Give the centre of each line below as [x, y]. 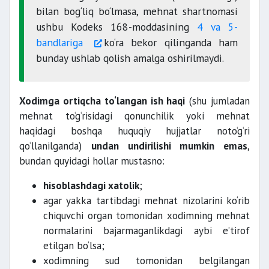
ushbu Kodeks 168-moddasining [116, 27]
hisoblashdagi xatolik [91, 186]
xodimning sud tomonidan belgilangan [147, 261]
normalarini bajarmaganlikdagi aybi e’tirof [147, 231]
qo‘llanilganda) [55, 146]
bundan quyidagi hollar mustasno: [92, 161]
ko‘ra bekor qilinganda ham [171, 42]
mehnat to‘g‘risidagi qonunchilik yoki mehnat [134, 116]
